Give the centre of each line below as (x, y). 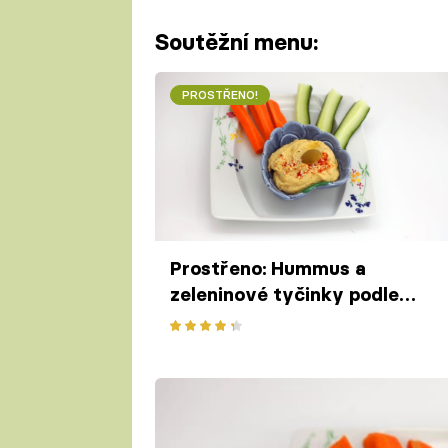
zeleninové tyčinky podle (284, 295)
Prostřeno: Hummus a (267, 269)
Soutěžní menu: (236, 42)
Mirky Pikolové (236, 321)
